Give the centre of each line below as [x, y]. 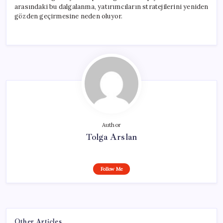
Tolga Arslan [111, 137]
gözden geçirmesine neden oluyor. [69, 16]
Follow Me [111, 169]
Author [111, 125]
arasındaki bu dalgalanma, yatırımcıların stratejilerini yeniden [111, 6]
